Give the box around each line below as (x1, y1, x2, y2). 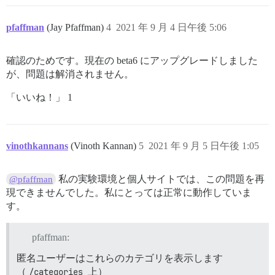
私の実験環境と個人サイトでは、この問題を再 (56, 174, 265, 184)
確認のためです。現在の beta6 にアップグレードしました (6, 55, 258, 66)
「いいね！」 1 (6, 92, 72, 103)
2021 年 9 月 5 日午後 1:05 (149, 141, 259, 151)
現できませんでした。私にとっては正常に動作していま (6, 187, 252, 198)
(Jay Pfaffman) (47, 22, 106, 33)
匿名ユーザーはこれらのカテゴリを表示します (17, 252, 223, 263)
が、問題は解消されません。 (6, 69, 134, 79)
